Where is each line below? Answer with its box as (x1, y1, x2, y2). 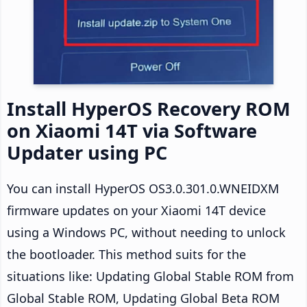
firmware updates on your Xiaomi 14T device (7, 201, 266, 219)
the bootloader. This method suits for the (7, 245, 246, 262)
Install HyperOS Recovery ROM (7, 95, 291, 121)
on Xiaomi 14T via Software (7, 117, 257, 143)
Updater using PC (7, 139, 167, 165)
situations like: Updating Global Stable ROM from (7, 267, 294, 284)
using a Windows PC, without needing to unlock (7, 223, 286, 241)
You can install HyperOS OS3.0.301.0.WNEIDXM (7, 180, 279, 197)
